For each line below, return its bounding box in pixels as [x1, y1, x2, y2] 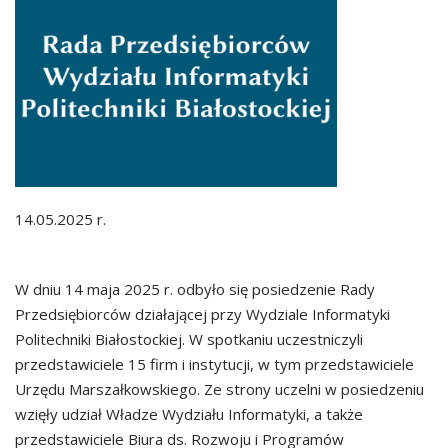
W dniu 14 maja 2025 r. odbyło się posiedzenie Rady [15, 278, 375, 299]
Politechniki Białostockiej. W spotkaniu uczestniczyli [15, 328, 363, 349]
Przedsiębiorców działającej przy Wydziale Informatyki [15, 303, 390, 324]
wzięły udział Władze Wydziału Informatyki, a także [15, 403, 363, 424]
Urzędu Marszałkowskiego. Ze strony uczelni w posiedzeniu [15, 378, 424, 399]
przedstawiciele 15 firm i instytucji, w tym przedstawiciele [15, 353, 414, 374]
